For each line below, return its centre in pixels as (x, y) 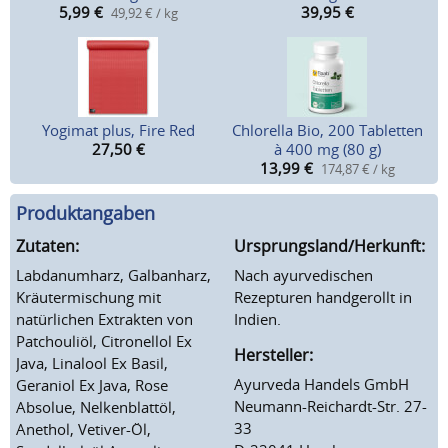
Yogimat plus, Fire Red (118, 130)
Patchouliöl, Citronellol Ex (104, 340)
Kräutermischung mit (88, 296)
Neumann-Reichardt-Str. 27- (330, 405)
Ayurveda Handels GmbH (321, 383)
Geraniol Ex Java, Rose (92, 384)
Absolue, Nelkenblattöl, (96, 406)
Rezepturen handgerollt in (323, 296)
